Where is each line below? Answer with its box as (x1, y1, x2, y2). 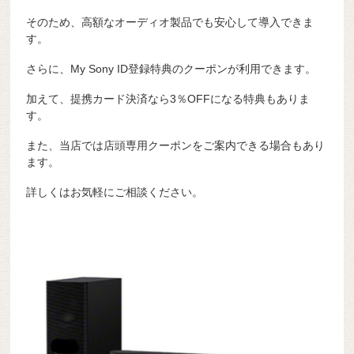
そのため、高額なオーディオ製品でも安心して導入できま (26, 16, 314, 29)
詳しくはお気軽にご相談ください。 (26, 185, 204, 198)
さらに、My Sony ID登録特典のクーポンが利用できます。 (26, 62, 317, 76)
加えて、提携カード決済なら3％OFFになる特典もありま (26, 92, 311, 106)
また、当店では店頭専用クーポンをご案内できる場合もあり (26, 138, 326, 152)
